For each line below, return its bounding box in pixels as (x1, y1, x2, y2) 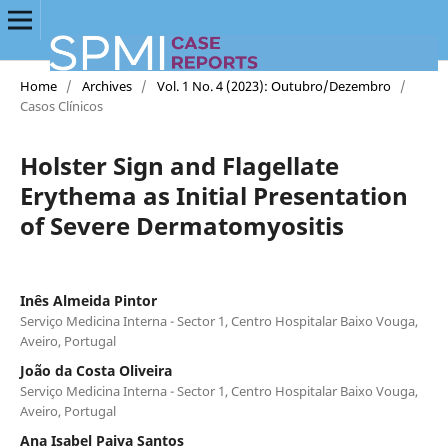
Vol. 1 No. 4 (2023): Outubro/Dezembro (156, 76, 391, 95)
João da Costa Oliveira (19, 360, 172, 380)
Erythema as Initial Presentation (19, 178, 408, 212)
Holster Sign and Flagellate (19, 148, 339, 182)
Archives (81, 76, 132, 95)
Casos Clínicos (19, 96, 103, 115)
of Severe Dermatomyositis (19, 208, 344, 242)
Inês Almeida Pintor (19, 290, 157, 310)
